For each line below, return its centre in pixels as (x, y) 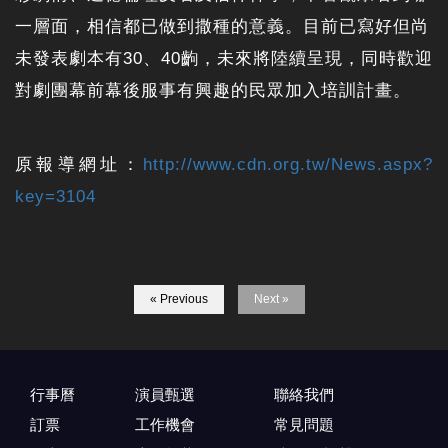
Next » (271, 299)
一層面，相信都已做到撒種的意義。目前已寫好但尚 (222, 27)
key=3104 (55, 197)
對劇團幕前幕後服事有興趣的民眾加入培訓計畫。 (213, 91)
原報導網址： (79, 165)
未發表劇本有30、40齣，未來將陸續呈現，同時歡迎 (224, 59)
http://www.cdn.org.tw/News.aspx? (288, 165)
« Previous (178, 299)
